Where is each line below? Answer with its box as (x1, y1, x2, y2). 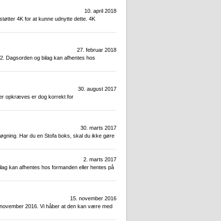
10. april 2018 (84, 8, 116, 14)
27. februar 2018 (77, 47, 116, 53)
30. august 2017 (78, 86, 116, 92)
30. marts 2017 (80, 125, 116, 131)
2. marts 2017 (83, 156, 116, 163)
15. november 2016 (70, 195, 116, 202)
